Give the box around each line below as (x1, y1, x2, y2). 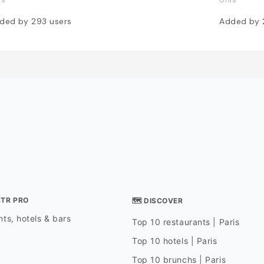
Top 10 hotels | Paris (131, 235, 217, 246)
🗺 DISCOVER (131, 196, 183, 205)
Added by (219, 16, 262, 27)
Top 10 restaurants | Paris (131, 216, 240, 227)
